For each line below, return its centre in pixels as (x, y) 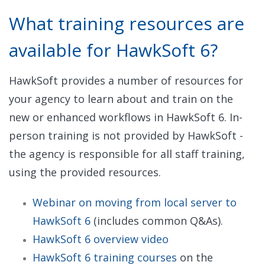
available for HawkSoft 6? (116, 50)
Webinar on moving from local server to (135, 202)
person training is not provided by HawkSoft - (126, 135)
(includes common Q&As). (158, 220)
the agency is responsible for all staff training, (127, 153)
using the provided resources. (86, 172)
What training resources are (127, 23)
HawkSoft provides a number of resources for (126, 80)
